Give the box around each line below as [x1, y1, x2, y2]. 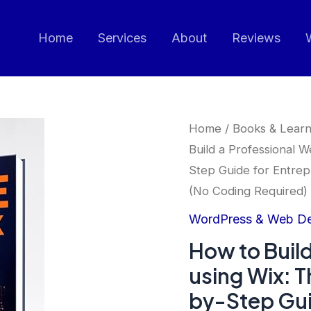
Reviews [232, 31, 280, 45]
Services [98, 31, 146, 45]
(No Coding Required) [189, 184, 308, 198]
